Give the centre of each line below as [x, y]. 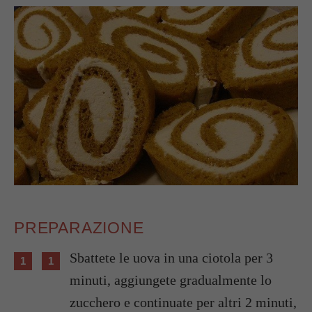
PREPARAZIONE [79, 228]
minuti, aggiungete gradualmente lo [171, 280]
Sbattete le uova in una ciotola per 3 [171, 258]
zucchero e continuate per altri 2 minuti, [183, 303]
